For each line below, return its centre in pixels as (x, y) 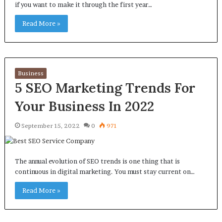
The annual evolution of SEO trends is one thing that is (97, 161)
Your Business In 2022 (84, 106)
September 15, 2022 (50, 126)
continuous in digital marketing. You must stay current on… (105, 171)
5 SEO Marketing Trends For (105, 88)
